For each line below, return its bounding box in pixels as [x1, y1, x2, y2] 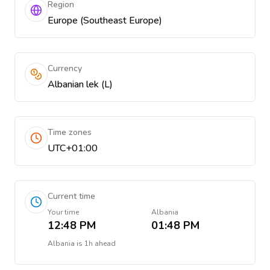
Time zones [48, 127, 92, 138]
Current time [48, 190, 95, 202]
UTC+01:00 [48, 142, 98, 155]
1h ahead [84, 239, 116, 248]
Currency [48, 63, 82, 74]
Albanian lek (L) [48, 78, 113, 91]
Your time [48, 207, 79, 217]
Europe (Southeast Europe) [48, 14, 162, 27]
